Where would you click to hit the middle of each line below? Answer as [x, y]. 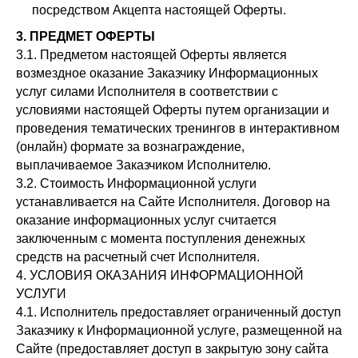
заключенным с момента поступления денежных [161, 239]
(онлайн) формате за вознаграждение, [130, 147]
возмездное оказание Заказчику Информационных [167, 73]
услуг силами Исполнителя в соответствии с [147, 91]
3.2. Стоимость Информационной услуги [136, 183]
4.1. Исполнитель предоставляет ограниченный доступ [179, 312]
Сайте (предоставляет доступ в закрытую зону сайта [172, 349]
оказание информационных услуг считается [146, 220]
